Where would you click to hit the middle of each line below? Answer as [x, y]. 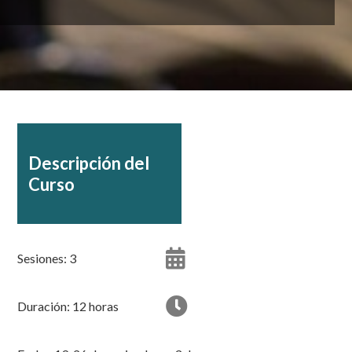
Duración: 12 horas [68, 306]
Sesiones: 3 [47, 258]
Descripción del [89, 163]
